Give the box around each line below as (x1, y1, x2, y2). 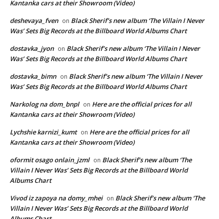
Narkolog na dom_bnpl (10, 99, 79, 109)
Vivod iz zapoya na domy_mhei (10, 193, 103, 202)
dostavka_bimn (10, 71, 56, 81)
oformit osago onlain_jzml (10, 155, 89, 164)
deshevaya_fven (10, 16, 58, 25)
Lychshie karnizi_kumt (10, 127, 77, 136)
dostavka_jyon (10, 44, 54, 53)
